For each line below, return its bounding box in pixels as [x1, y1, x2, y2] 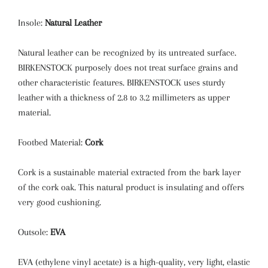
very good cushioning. [18, 197, 101, 208]
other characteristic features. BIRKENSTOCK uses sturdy [18, 77, 226, 88]
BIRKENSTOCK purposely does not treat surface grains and [18, 62, 238, 73]
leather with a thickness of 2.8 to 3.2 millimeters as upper [18, 92, 230, 103]
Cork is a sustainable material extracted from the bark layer [18, 167, 240, 178]
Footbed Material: [18, 137, 85, 148]
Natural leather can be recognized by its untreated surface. [18, 47, 236, 58]
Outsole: [18, 227, 50, 237]
